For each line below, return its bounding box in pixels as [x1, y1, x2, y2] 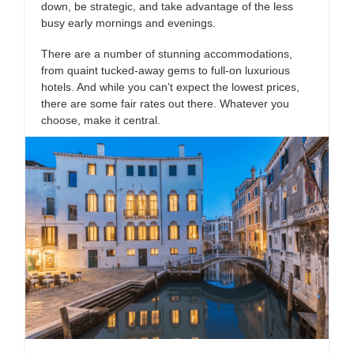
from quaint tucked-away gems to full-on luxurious [41, 64, 290, 77]
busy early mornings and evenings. [41, 17, 216, 29]
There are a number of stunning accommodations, [41, 47, 292, 60]
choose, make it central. [41, 114, 160, 126]
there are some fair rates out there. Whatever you [41, 97, 289, 110]
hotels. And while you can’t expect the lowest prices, [41, 81, 299, 93]
